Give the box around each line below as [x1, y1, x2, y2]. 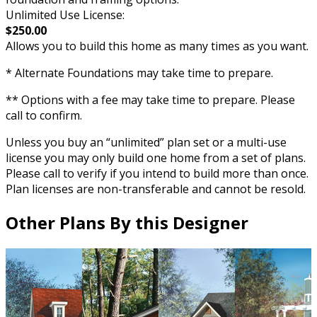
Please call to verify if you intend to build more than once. [6, 166, 309, 182]
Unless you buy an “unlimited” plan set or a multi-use [6, 134, 287, 151]
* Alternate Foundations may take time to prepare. [6, 65, 273, 81]
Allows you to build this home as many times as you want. [6, 38, 309, 54]
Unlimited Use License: [6, 7, 125, 23]
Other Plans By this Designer [6, 211, 248, 235]
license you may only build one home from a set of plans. [6, 150, 306, 166]
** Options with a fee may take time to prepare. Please [6, 92, 295, 108]
